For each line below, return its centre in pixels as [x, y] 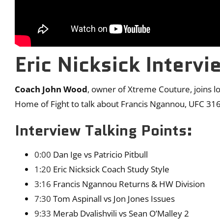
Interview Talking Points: [104, 130]
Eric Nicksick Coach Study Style [110, 169]
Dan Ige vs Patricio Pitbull [99, 154]
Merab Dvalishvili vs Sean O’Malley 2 [120, 213]
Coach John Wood [51, 89]
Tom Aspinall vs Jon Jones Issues [113, 198]
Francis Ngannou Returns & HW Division [128, 184]
